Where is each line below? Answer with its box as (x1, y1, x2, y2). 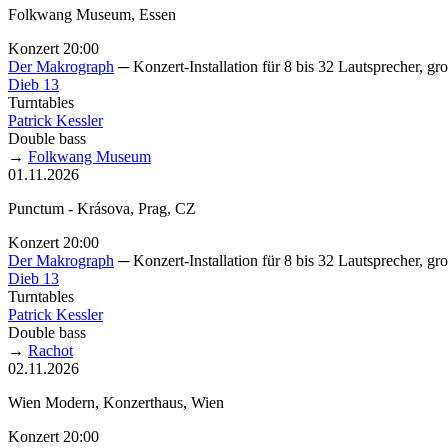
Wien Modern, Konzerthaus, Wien (8, 393, 224, 411)
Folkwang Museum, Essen (8, 5, 176, 23)
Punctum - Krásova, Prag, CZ (8, 199, 196, 217)
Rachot (28, 341, 73, 359)
